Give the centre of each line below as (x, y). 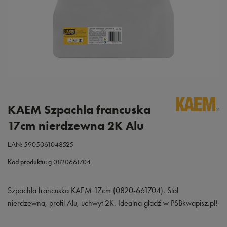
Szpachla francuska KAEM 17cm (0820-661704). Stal (93, 190)
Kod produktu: (27, 162)
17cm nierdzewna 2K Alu (76, 125)
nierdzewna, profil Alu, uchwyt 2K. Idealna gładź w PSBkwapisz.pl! (112, 203)
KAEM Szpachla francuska (79, 109)
